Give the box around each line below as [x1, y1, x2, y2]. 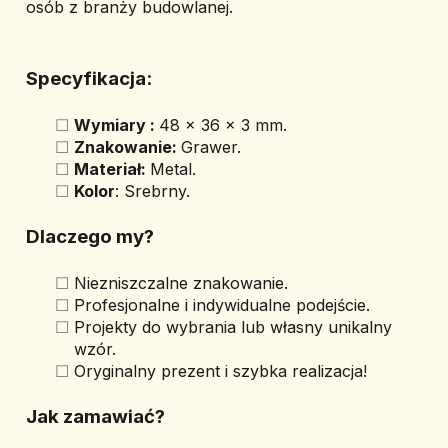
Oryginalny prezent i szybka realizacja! [74, 361, 368, 381]
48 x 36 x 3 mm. [159, 115, 288, 135]
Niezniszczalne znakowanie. [74, 273, 289, 293]
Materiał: [74, 159, 151, 179]
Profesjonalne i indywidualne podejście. [74, 295, 371, 315]
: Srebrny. [115, 181, 191, 201]
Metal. [150, 159, 197, 179]
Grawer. [181, 137, 242, 157]
